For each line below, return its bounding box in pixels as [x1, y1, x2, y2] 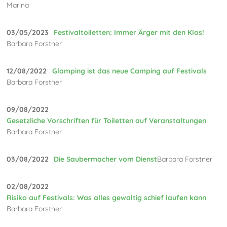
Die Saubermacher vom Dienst [54, 155, 158, 164]
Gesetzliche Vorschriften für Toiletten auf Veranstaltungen [7, 116, 207, 126]
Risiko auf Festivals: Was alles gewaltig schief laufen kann [7, 193, 207, 203]
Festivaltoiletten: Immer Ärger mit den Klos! [54, 28, 205, 37]
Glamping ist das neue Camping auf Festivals [52, 66, 207, 76]
